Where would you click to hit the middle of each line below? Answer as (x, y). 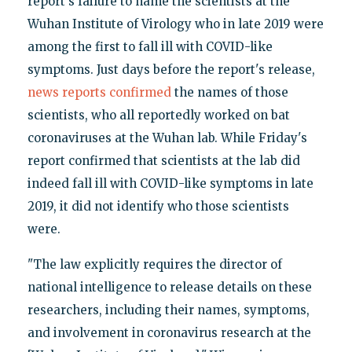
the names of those (229, 93)
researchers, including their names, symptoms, (168, 310)
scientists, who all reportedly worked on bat (158, 115)
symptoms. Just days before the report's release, (171, 70)
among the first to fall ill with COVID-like (150, 47)
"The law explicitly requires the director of (154, 265)
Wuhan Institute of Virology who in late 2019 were (175, 24)
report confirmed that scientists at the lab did (163, 161)
